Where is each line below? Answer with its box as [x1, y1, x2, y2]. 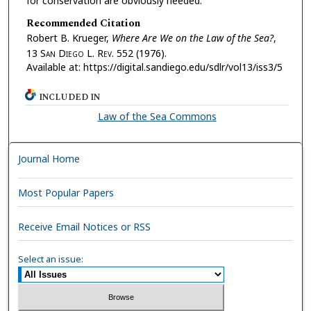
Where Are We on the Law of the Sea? [111, 31, 274, 44]
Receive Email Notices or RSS [18, 219, 151, 233]
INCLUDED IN [39, 91, 101, 105]
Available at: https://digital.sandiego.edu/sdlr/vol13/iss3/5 [26, 60, 283, 74]
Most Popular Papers [18, 185, 115, 199]
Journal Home [18, 152, 81, 166]
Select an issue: [18, 253, 84, 266]
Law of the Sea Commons [97, 110, 217, 124]
